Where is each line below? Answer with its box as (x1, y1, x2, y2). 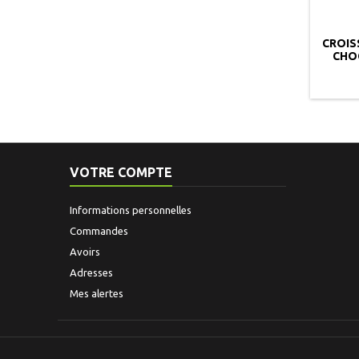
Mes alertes (70, 288, 123, 299)
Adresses (70, 267, 113, 278)
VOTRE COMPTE (70, 165, 172, 179)
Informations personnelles (70, 204, 192, 216)
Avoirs (70, 246, 100, 257)
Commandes (70, 225, 128, 236)
